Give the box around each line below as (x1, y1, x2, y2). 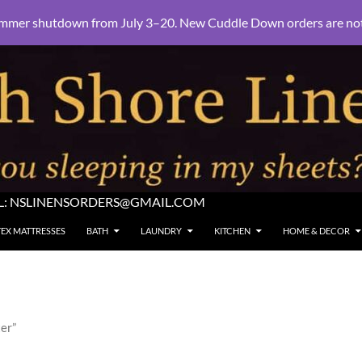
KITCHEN (214, 225, 251, 236)
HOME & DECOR (283, 225, 351, 236)
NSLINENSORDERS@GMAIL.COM (10, 194, 205, 209)
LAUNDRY (141, 225, 183, 236)
